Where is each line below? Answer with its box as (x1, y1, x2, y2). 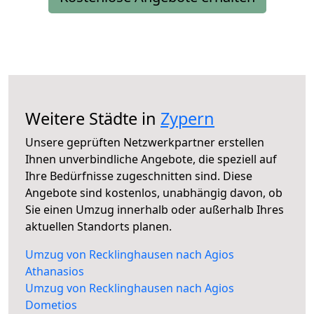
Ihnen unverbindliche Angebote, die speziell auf (25, 151, 277, 168)
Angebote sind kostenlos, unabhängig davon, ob (25, 185, 282, 201)
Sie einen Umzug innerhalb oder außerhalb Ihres (25, 202, 284, 218)
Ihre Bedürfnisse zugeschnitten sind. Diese (25, 168, 252, 184)
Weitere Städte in (25, 107, 161, 130)
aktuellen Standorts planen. (25, 219, 172, 235)
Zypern (161, 107, 214, 130)
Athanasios (25, 264, 84, 280)
